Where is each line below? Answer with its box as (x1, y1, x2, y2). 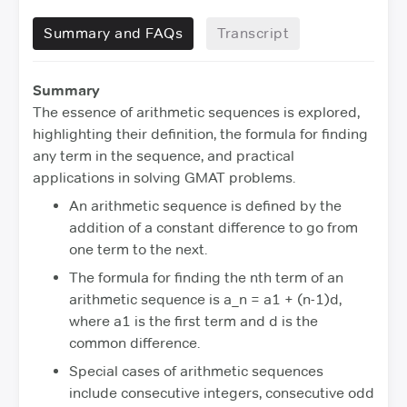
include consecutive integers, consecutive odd (69, 383, 374, 402)
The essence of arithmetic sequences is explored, (33, 103, 360, 121)
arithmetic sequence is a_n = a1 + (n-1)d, (69, 290, 342, 308)
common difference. (69, 333, 200, 352)
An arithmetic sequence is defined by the (69, 196, 342, 214)
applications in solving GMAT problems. (33, 168, 295, 186)
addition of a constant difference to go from (69, 218, 358, 236)
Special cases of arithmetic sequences (69, 362, 323, 380)
